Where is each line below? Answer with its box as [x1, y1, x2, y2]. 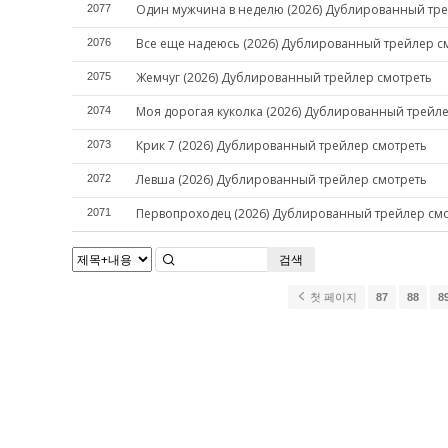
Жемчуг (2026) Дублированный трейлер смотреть [136, 69, 432, 86]
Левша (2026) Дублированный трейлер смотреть [136, 171, 427, 188]
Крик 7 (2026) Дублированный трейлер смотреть [136, 137, 427, 154]
